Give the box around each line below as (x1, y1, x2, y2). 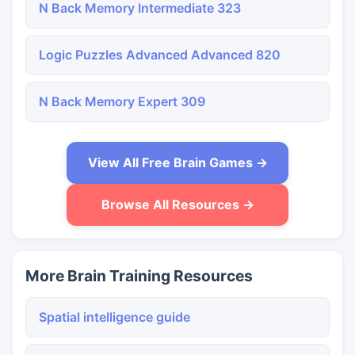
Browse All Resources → (101, 197, 254, 212)
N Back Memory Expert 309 (39, 94, 205, 109)
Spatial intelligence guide (39, 309, 190, 325)
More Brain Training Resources (25, 266, 253, 285)
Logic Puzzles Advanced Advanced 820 (39, 47, 281, 63)
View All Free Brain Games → (87, 155, 268, 170)
